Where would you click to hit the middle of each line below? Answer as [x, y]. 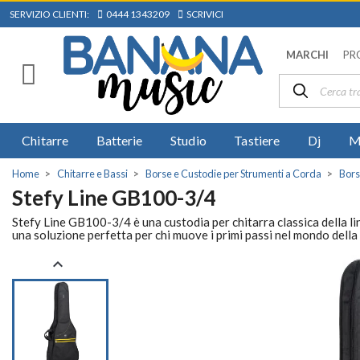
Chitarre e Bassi [92, 173]
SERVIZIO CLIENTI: [49, 14]
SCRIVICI [203, 14]
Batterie [119, 140]
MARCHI [307, 55]
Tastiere [257, 140]
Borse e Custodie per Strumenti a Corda [233, 173]
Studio [188, 140]
